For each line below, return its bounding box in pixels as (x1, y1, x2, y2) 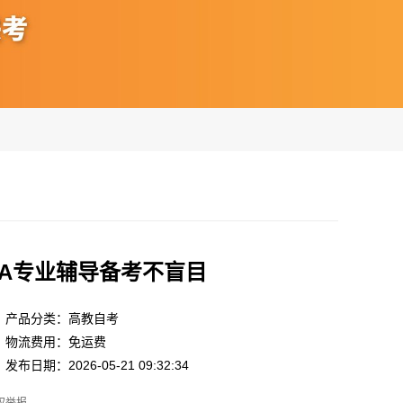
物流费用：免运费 (5, 334, 106, 349)
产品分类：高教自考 (5, 310, 119, 326)
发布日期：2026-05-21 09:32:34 (5, 357, 189, 372)
